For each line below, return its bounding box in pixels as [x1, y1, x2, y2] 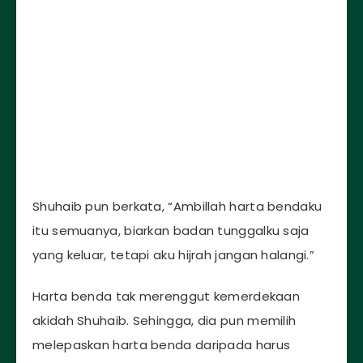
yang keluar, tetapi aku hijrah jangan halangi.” [32, 246, 315, 264]
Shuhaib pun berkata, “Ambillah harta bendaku [32, 198, 322, 216]
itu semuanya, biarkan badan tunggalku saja [32, 222, 310, 240]
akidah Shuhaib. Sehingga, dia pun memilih [32, 312, 297, 330]
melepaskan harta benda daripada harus [32, 336, 291, 354]
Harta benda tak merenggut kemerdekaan [32, 288, 301, 305]
